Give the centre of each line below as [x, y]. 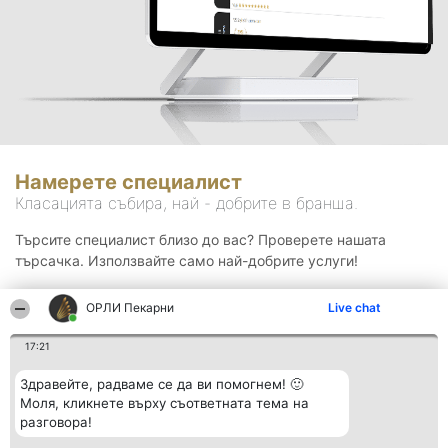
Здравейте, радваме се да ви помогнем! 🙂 [161, 384]
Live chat [354, 307]
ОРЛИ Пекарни [130, 307]
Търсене [224, 324]
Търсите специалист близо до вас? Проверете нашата [200, 240]
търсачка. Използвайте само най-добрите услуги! [186, 261]
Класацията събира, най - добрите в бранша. [186, 203]
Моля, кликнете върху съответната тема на [164, 403]
